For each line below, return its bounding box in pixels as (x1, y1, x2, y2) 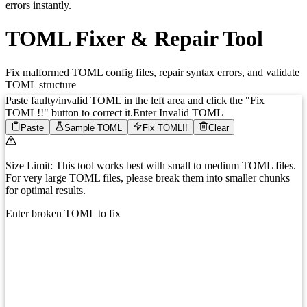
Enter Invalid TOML (133, 107, 223, 119)
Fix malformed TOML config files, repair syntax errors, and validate (5, 66, 299, 78)
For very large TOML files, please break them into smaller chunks (5, 172, 290, 184)
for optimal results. (5, 184, 86, 197)
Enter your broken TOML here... (47, 208, 175, 219)
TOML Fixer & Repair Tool (5, 26, 263, 51)
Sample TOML (64, 123, 122, 134)
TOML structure (5, 78, 76, 90)
